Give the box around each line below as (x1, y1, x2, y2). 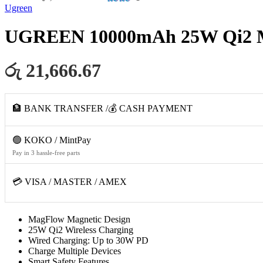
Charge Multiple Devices (28, 246, 121, 257)
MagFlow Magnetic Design (28, 214, 130, 225)
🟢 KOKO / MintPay (12, 135, 91, 146)
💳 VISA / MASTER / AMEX (12, 177, 127, 187)
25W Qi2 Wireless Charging (28, 225, 133, 235)
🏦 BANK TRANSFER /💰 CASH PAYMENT (12, 103, 193, 114)
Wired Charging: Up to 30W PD (28, 235, 149, 246)
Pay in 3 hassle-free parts (12, 149, 80, 157)
